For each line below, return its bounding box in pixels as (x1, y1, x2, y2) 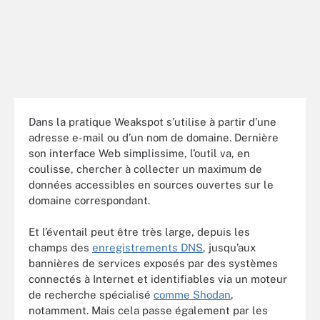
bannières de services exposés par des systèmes (29, 257, 278, 269)
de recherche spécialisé (29, 289, 154, 301)
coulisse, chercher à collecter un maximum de (29, 162, 262, 175)
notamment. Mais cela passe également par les (29, 304, 268, 316)
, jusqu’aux (203, 241, 256, 254)
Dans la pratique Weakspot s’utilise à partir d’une (29, 115, 276, 128)
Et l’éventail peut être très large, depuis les (29, 226, 250, 238)
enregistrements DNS (92, 241, 203, 254)
